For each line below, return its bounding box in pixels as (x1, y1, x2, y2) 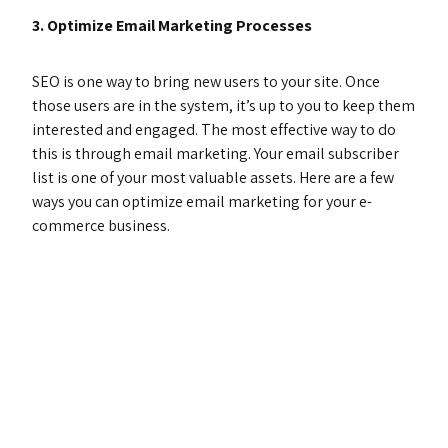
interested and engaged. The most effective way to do (32, 119, 396, 140)
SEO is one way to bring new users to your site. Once (32, 71, 380, 92)
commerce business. (32, 215, 170, 236)
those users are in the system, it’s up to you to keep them (32, 95, 415, 116)
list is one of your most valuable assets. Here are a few (32, 167, 394, 188)
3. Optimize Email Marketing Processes (32, 15, 312, 36)
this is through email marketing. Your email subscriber (32, 143, 399, 164)
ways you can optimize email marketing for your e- (32, 191, 372, 212)
